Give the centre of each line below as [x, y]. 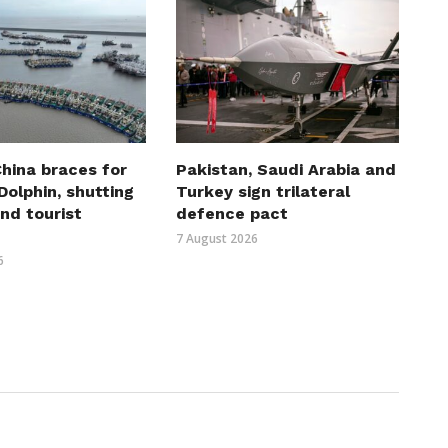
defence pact [231, 213]
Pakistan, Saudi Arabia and [285, 169]
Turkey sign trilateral [262, 191]
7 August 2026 [216, 238]
